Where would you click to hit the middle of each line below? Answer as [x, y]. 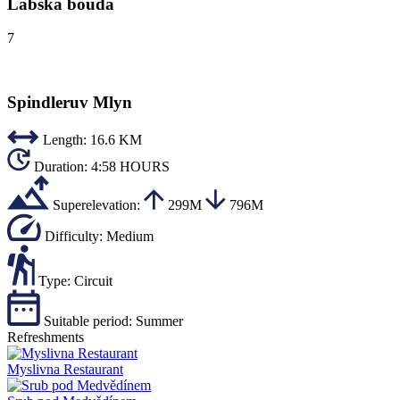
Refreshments [46, 337]
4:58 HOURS [130, 166]
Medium [130, 236]
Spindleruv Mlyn [70, 102]
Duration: [61, 166]
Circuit [93, 280]
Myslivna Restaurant [65, 369]
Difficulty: [74, 236]
